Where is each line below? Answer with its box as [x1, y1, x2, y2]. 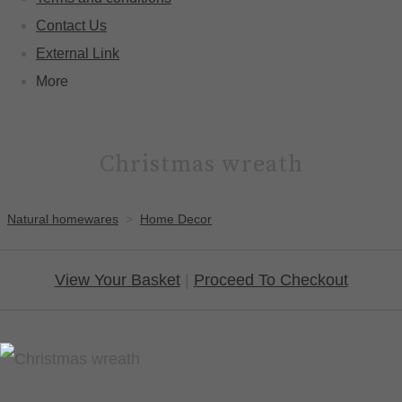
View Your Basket [54, 271, 180, 290]
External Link [36, 46, 119, 62]
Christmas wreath [99, 150, 303, 180]
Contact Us [36, 18, 107, 34]
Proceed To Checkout [193, 271, 348, 290]
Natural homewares [7, 212, 118, 227]
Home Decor [140, 212, 212, 227]
